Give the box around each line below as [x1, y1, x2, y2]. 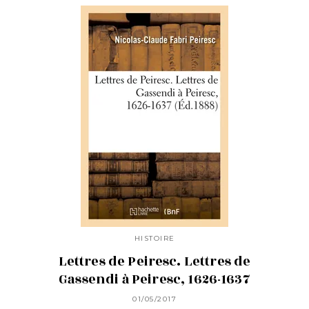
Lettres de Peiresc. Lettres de [58, 252, 251, 272]
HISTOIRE [134, 233, 175, 243]
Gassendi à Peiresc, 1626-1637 [59, 270, 250, 290]
